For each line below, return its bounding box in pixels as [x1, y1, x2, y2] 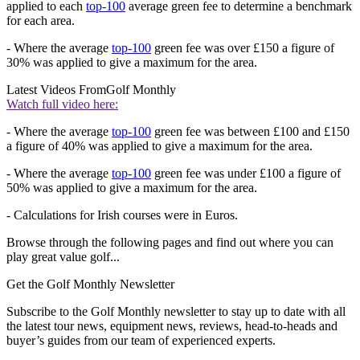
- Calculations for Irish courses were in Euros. [6, 208, 238, 223]
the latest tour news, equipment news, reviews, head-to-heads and [6, 319, 337, 333]
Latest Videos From [6, 83, 106, 97]
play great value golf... [6, 250, 120, 264]
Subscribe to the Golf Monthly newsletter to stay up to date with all [6, 305, 346, 319]
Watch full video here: [6, 97, 118, 112]
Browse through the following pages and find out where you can [6, 235, 333, 250]
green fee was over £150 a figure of [151, 41, 334, 55]
